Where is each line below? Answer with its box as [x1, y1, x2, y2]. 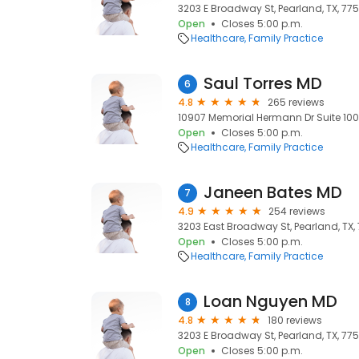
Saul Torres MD [204, 72, 322, 95]
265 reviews [268, 95, 325, 109]
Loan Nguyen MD [204, 290, 337, 313]
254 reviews [268, 204, 325, 218]
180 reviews [268, 313, 322, 327]
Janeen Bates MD [204, 181, 342, 204]
